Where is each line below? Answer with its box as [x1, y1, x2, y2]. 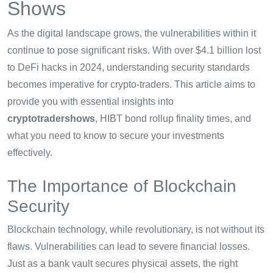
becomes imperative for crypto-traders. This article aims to [7, 79, 255, 90]
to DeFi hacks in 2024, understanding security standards [7, 62, 250, 73]
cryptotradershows [7, 113, 95, 124]
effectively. [7, 147, 52, 158]
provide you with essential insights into [7, 96, 174, 107]
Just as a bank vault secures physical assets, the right [7, 258, 238, 269]
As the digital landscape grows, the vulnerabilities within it [7, 28, 256, 39]
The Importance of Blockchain [7, 177, 236, 196]
